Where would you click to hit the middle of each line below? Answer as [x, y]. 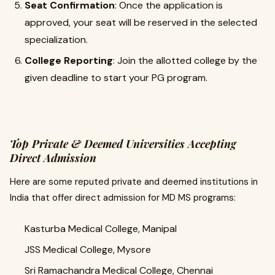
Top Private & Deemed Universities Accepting [123, 144]
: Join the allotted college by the [185, 60]
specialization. [56, 40]
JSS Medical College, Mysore [88, 250]
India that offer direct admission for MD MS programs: [123, 198]
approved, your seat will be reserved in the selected [141, 22]
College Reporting [69, 60]
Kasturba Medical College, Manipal [101, 229]
